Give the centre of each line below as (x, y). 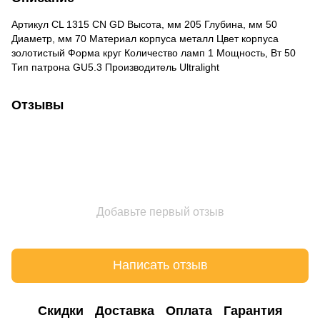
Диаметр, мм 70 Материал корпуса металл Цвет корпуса (145, 38)
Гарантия (253, 311)
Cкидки (60, 311)
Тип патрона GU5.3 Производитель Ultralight (115, 67)
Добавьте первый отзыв (160, 211)
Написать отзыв (160, 265)
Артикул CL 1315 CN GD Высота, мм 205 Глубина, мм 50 (144, 24)
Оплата (189, 311)
